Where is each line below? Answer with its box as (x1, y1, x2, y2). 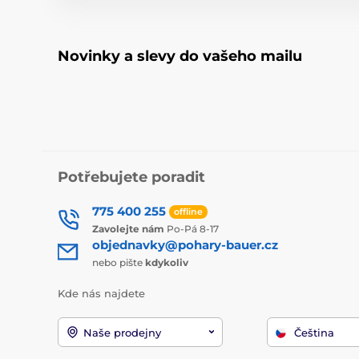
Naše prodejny (83, 326, 161, 340)
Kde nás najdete (58, 286, 145, 300)
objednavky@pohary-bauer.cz (92, 236, 278, 252)
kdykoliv (145, 256, 188, 268)
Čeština (294, 326, 334, 340)
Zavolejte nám (92, 222, 164, 235)
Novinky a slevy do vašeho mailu (58, 46, 302, 65)
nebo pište (92, 256, 145, 268)
